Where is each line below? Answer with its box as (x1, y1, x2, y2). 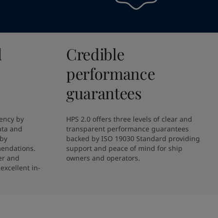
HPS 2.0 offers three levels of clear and (66, 114, 192, 124)
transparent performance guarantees (66, 124, 189, 133)
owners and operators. (66, 153, 140, 163)
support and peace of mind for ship (66, 144, 182, 153)
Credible (66, 43, 125, 64)
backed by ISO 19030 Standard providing (66, 134, 200, 143)
